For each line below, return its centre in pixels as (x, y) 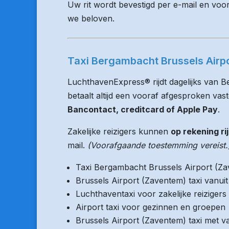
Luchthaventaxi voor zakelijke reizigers (151, 194)
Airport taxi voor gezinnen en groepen (151, 207)
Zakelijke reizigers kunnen (119, 131)
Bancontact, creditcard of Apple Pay (143, 109)
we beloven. (91, 18)
